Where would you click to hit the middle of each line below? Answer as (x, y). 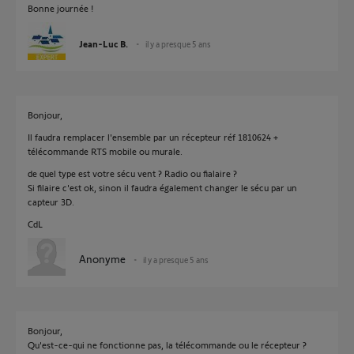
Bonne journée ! (60, 8)
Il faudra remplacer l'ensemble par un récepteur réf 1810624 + (153, 137)
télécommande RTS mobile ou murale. (105, 151)
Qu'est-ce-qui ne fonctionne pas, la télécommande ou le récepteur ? (167, 345)
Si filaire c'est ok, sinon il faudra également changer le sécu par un (162, 187)
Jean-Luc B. (104, 43)
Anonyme (102, 259)
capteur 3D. (51, 201)
